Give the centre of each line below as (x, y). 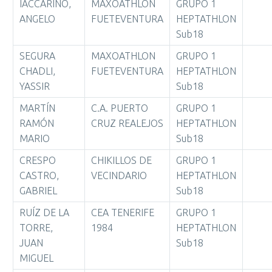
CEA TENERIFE (123, 212)
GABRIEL (38, 191)
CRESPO (38, 160)
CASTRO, (39, 175)
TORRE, (36, 228)
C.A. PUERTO (120, 108)
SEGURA (37, 56)
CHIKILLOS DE (121, 160)
